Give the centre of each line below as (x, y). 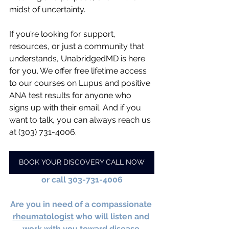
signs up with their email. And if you (76, 107)
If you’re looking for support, (63, 34)
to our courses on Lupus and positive (81, 83)
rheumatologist (43, 216)
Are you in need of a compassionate (82, 204)
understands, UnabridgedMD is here (78, 58)
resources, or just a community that (78, 46)
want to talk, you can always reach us (81, 120)
